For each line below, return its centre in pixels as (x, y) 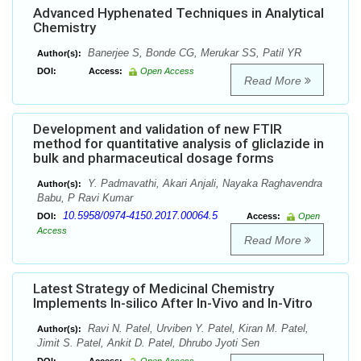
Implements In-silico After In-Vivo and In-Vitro (173, 303)
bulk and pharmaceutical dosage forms (154, 158)
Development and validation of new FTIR (158, 129)
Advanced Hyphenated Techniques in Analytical (178, 13)
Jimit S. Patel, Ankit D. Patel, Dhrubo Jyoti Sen (148, 343)
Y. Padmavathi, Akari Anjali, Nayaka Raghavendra (203, 184)
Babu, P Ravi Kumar (85, 198)
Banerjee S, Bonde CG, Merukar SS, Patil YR (193, 53)
